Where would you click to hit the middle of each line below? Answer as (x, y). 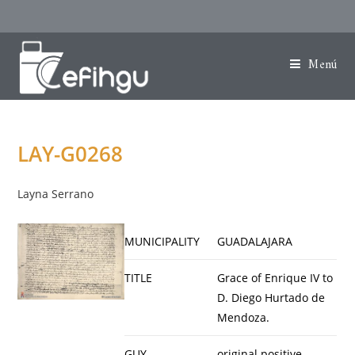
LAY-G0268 (71, 154)
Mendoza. (243, 317)
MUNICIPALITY (162, 241)
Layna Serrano (56, 194)
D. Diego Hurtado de (271, 298)
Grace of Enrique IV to (275, 278)
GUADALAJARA (254, 241)
